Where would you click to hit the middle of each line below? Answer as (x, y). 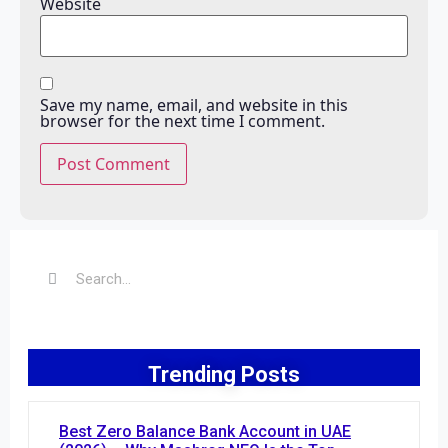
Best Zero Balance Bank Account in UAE (205, 431)
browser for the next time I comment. (182, 120)
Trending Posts (224, 374)
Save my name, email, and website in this (194, 104)
